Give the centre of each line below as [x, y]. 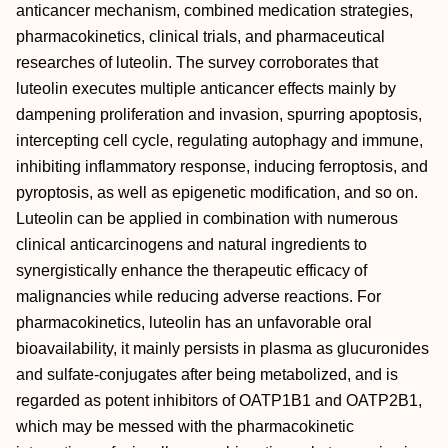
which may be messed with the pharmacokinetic [185, 426]
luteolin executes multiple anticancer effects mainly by [206, 88]
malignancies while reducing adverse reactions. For [198, 296]
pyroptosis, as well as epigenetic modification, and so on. [217, 192]
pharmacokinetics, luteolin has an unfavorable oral [194, 322]
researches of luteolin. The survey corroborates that [197, 62]
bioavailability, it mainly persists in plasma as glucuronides [222, 348]
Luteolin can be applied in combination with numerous [207, 218]
